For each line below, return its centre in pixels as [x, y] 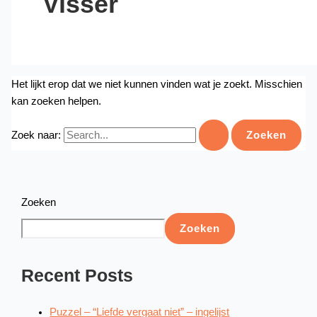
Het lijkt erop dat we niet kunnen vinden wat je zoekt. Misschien [156, 84]
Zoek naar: [36, 136]
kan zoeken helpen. [56, 101]
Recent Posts [77, 276]
